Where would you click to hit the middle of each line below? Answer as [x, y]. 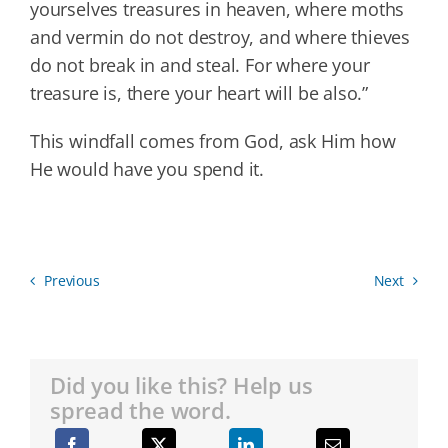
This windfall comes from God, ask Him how [212, 140]
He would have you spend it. [147, 168]
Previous [71, 281]
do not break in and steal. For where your [199, 64]
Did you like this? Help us [181, 385]
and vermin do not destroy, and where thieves [220, 36]
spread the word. [140, 410]
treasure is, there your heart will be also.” [199, 92]
